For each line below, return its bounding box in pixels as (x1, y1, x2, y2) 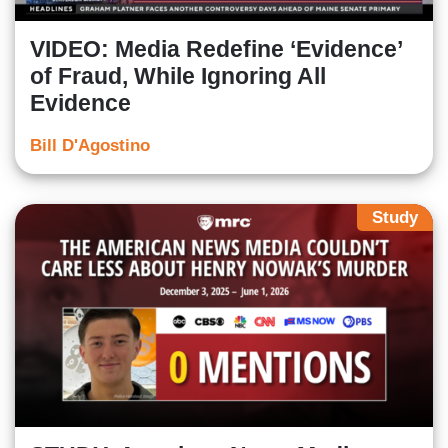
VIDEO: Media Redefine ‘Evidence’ (30, 35, 402, 62)
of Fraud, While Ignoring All (30, 62, 326, 89)
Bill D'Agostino (30, 135, 150, 155)
